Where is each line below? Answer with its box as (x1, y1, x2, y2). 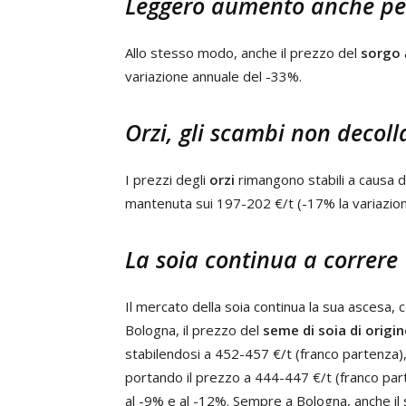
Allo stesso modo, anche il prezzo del (125, 43, 361, 62)
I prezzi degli (125, 170, 209, 188)
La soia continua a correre (125, 244, 398, 275)
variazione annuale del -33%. (125, 67, 302, 85)
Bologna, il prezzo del (125, 321, 263, 339)
